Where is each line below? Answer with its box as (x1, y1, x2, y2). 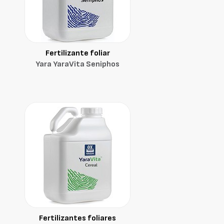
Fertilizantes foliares (39, 213, 116, 223)
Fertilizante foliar (45, 48, 110, 58)
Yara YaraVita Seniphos (35, 59, 119, 69)
